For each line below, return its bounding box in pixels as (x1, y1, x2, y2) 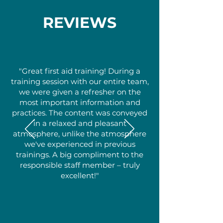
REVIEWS (43, 13, 116, 32)
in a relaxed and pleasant (33, 118, 126, 128)
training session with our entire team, (10, 77, 149, 86)
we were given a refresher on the (18, 87, 141, 97)
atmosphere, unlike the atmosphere (13, 129, 146, 138)
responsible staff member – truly (19, 160, 140, 170)
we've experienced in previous (24, 139, 135, 149)
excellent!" (60, 171, 99, 180)
